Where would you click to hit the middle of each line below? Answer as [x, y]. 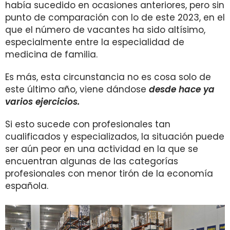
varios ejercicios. [42, 102]
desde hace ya [180, 89]
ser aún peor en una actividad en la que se [102, 149]
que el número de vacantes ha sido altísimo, [105, 30]
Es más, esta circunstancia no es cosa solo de [108, 77]
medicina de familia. [51, 54]
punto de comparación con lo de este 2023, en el [115, 17]
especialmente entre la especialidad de [95, 42]
